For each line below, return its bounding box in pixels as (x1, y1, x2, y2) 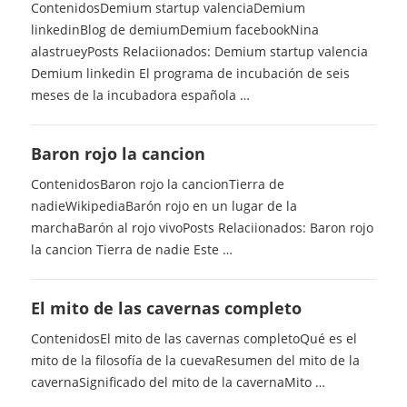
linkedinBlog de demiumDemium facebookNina (30, 21, 319, 39)
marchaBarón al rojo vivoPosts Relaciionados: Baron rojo (30, 219, 373, 237)
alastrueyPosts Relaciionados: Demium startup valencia (30, 43, 368, 61)
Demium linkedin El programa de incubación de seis (30, 65, 350, 83)
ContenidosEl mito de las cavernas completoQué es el (30, 330, 357, 348)
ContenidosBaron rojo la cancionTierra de (30, 175, 284, 194)
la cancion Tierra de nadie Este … (30, 241, 233, 259)
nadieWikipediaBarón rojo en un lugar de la (30, 197, 297, 215)
